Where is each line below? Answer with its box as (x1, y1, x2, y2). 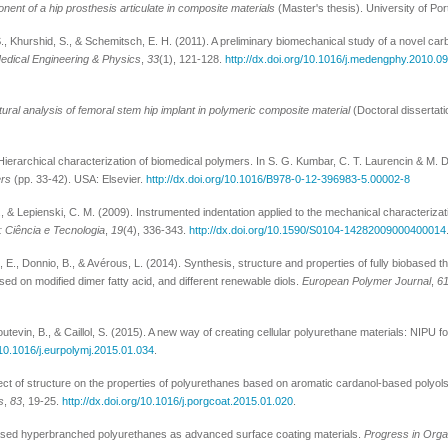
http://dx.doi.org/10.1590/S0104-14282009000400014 (189, 224, 446, 236)
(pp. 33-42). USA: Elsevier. (11, 173, 146, 185)
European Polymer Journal (302, 275, 431, 287)
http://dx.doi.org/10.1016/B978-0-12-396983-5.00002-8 (146, 173, 410, 185)
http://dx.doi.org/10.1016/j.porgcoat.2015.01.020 (62, 395, 293, 407)
